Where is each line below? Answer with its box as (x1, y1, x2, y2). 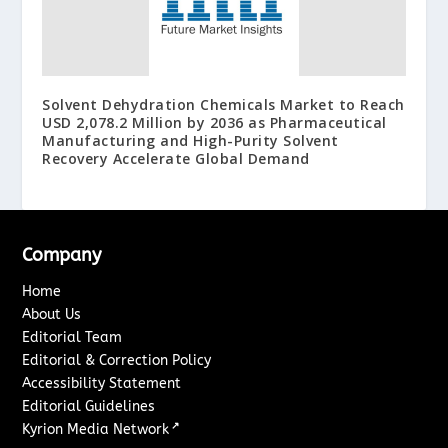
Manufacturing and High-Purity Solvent (42, 130, 339, 150)
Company (22, 243, 102, 266)
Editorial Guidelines (22, 397, 156, 415)
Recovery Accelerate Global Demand (42, 148, 310, 168)
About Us (22, 305, 82, 323)
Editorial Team (22, 328, 123, 346)
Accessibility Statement (22, 374, 182, 392)
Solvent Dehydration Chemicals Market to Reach (42, 94, 405, 114)
